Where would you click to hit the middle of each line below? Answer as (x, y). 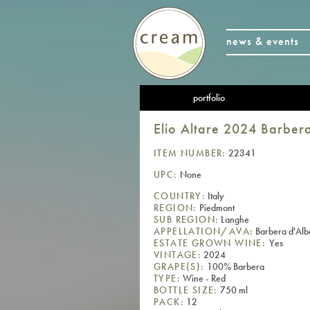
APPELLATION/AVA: (204, 231)
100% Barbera (234, 266)
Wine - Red (203, 278)
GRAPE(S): (179, 266)
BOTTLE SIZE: (186, 290)
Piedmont (216, 207)
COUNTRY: (180, 195)
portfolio (209, 98)
